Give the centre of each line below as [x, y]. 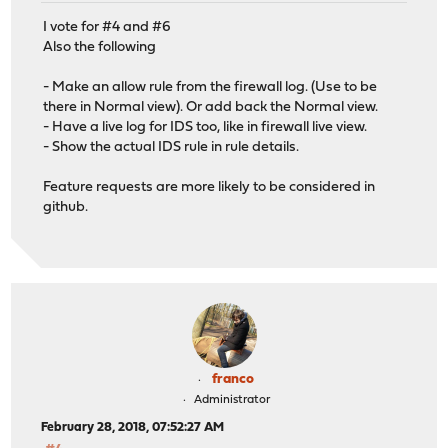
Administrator [231, 399]
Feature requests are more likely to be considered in [209, 187]
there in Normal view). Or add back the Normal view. [211, 107]
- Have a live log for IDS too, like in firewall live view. [205, 127]
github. [66, 207]
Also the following [100, 47]
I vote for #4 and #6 [107, 27]
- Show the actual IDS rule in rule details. [171, 147]
